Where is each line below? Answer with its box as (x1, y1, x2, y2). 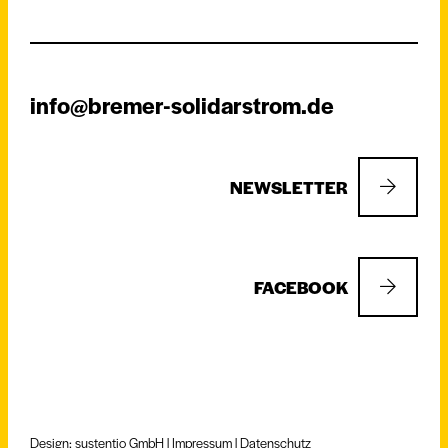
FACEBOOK (254, 274, 348, 299)
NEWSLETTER (230, 174, 348, 199)
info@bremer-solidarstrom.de (30, 88, 334, 121)
